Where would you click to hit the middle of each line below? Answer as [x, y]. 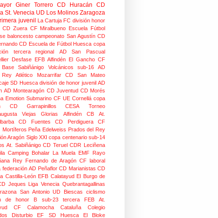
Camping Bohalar [29, 153]
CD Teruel [55, 145]
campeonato [50, 36]
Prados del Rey [87, 129]
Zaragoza [92, 13]
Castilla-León [20, 176]
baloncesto [20, 36]
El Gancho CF [87, 59]
